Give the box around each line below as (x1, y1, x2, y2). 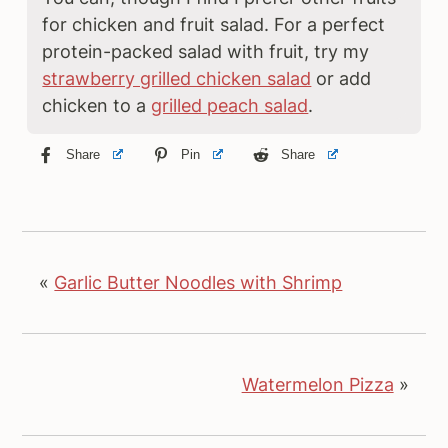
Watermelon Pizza (241, 373, 394, 395)
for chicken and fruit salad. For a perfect (42, 13, 386, 35)
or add (311, 67, 372, 89)
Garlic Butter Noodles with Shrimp (54, 271, 343, 293)
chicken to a (42, 94, 152, 116)
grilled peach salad (151, 94, 309, 116)
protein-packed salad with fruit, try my (42, 40, 370, 62)
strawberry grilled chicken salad (42, 67, 312, 89)
